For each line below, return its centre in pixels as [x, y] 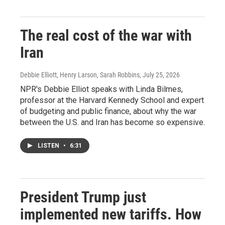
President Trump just [83, 197]
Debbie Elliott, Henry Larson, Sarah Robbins [80, 75]
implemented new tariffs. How [111, 214]
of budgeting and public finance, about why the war [108, 111]
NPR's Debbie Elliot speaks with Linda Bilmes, [101, 89]
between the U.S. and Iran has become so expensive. [113, 123]
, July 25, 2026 [160, 75]
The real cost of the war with [106, 36]
